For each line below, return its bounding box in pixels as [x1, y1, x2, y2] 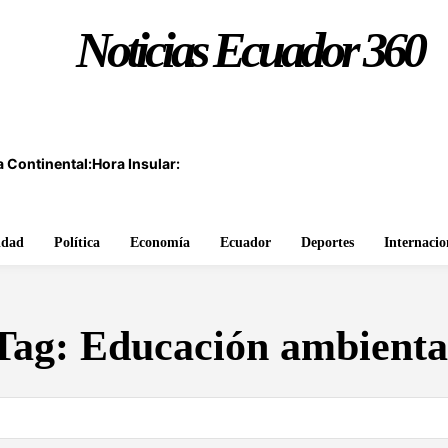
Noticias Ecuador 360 [75, 22, 423, 78]
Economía [130, 235, 190, 250]
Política [54, 235, 100, 250]
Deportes [301, 235, 354, 250]
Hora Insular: [91, 155, 180, 172]
